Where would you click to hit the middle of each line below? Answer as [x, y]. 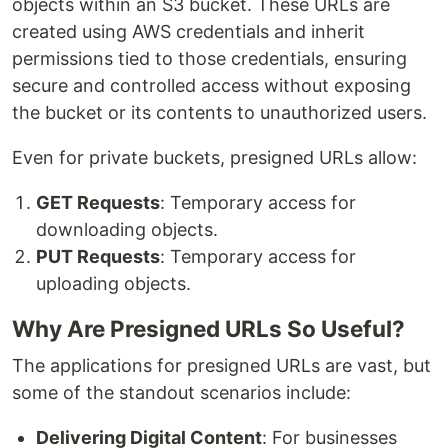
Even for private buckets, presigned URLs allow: [214, 158]
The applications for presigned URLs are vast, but [221, 366]
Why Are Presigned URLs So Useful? [208, 329]
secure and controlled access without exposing [211, 86]
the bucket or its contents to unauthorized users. [219, 113]
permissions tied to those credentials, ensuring [209, 59]
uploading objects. [113, 284]
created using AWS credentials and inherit [188, 32]
